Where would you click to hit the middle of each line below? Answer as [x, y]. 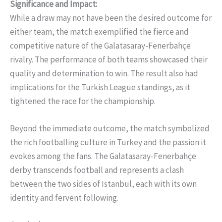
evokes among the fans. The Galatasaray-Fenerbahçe [103, 156]
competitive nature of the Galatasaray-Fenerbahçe [100, 45]
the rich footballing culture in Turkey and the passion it [108, 142]
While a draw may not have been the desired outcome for [111, 18]
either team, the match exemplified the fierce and [99, 31]
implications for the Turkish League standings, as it [100, 87]
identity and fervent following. [64, 198]
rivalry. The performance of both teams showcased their [109, 59]
